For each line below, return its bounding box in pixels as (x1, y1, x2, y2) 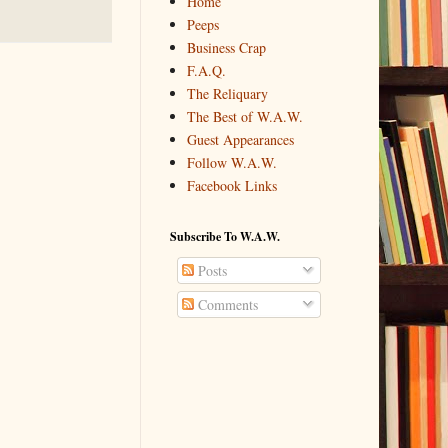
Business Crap (187, 38, 266, 58)
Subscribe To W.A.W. (169, 227, 280, 245)
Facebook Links (187, 176, 277, 196)
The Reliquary (187, 84, 268, 104)
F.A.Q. (187, 61, 226, 81)
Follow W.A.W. (187, 153, 277, 173)
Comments (193, 294, 258, 314)
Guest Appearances (187, 130, 294, 150)
